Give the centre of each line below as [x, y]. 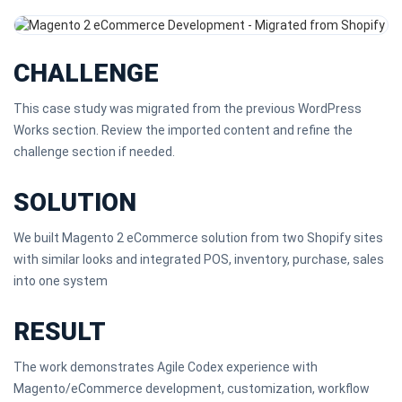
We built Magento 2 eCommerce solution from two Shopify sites [198, 238]
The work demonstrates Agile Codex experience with [166, 367]
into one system [61, 281]
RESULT [60, 332]
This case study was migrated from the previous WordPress [188, 109]
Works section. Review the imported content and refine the [183, 130]
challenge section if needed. [94, 152]
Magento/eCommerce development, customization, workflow [192, 389]
